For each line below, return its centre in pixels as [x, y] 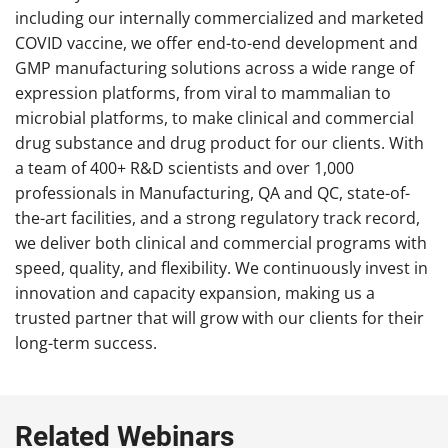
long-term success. [86, 343]
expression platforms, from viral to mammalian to [203, 93]
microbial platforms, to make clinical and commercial [214, 118]
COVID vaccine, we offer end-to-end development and [216, 43]
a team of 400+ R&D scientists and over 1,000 [184, 168]
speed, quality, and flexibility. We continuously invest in [221, 268]
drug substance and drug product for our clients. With [219, 143]
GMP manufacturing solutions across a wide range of [214, 68]
